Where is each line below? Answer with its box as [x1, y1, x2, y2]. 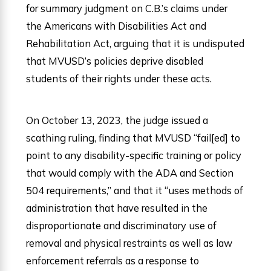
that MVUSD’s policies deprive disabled [26, 54, 204, 68]
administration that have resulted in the [26, 201, 208, 214]
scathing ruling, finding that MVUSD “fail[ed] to [26, 131, 241, 144]
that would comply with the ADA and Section [26, 166, 234, 179]
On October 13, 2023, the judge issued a [26, 113, 209, 126]
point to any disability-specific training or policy [26, 148, 242, 162]
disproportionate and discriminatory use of [26, 218, 217, 232]
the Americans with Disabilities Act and [26, 19, 207, 33]
